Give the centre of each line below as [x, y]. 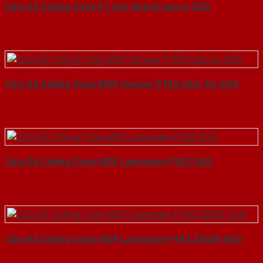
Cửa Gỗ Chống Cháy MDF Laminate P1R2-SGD [109, 162]
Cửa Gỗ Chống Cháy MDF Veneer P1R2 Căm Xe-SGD [122, 84]
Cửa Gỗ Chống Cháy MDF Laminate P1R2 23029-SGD [123, 239]
